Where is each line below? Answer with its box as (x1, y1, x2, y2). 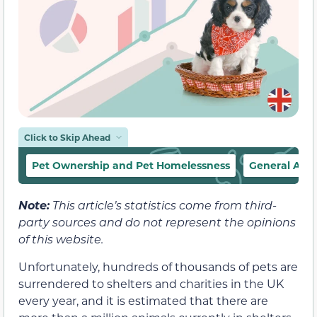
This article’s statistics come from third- (50, 197, 277, 213)
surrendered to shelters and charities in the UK (18, 275, 284, 291)
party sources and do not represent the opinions (18, 214, 296, 230)
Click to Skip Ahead (24, 132, 110, 144)
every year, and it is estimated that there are (18, 292, 268, 308)
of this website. (18, 231, 103, 247)
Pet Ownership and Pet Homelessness (32, 158, 230, 173)
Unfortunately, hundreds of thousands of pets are (18, 258, 298, 274)
